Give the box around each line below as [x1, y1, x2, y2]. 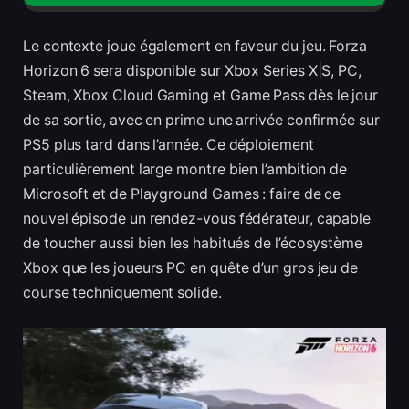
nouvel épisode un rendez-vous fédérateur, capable [23, 210, 372, 228]
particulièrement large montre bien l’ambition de [23, 161, 348, 179]
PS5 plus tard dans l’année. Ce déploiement [23, 136, 314, 154]
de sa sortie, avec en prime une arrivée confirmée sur [23, 111, 380, 130]
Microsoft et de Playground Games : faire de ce [23, 185, 341, 204]
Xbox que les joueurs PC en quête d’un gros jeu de [23, 259, 359, 278]
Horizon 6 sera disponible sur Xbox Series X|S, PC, [23, 62, 362, 80]
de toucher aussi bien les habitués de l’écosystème [23, 235, 363, 253]
